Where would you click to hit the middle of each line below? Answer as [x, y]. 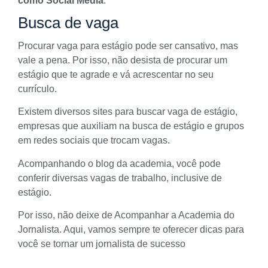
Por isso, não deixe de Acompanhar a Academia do [126, 215]
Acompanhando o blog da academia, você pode [119, 163]
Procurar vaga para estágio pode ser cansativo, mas [128, 46]
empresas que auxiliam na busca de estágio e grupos [131, 126]
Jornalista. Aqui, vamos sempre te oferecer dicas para [131, 230]
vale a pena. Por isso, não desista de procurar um [123, 60]
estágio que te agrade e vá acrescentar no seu [116, 75]
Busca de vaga [68, 23]
